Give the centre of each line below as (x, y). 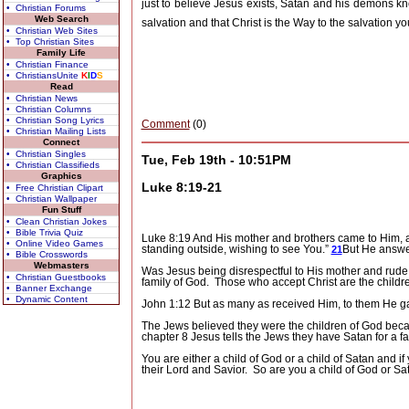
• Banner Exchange (49, 288)
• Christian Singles (46, 154)
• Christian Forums (46, 8)
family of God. (175, 283)
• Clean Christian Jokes (57, 221)
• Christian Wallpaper (52, 199)
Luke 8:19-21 (181, 188)
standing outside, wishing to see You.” (236, 250)
